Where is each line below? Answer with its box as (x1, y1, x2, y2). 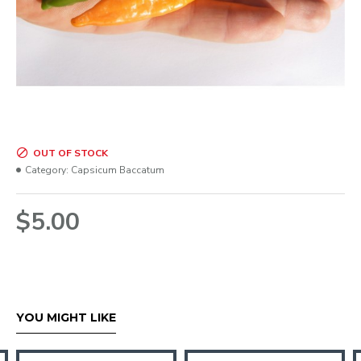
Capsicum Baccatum (71, 164, 164, 176)
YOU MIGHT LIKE (16, 310, 116, 325)
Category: (25, 164, 68, 176)
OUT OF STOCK (33, 147, 108, 160)
